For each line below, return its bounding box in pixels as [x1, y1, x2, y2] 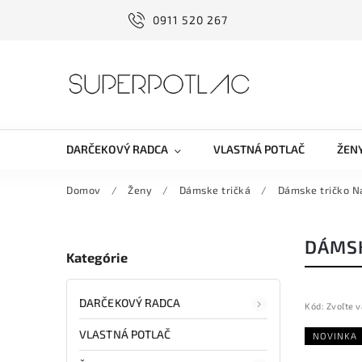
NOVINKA [313, 330, 357, 341]
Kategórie [66, 250, 128, 266]
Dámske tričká [179, 183, 250, 196]
